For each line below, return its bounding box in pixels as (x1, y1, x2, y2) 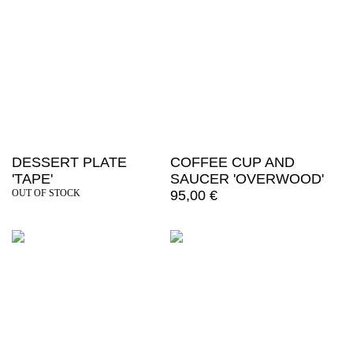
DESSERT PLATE (12, 154, 127, 170)
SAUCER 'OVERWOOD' (169, 170, 324, 187)
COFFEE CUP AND (169, 154, 295, 170)
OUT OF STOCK (12, 187, 80, 199)
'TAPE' (12, 170, 53, 187)
